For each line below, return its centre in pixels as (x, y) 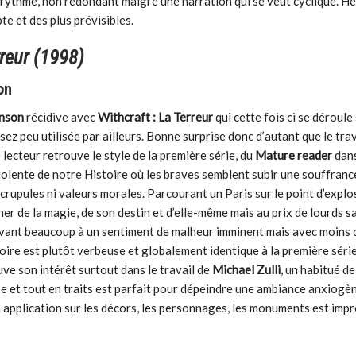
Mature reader (294, 155)
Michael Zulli (247, 270)
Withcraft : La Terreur (156, 117)
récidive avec (61, 117)
